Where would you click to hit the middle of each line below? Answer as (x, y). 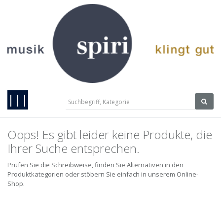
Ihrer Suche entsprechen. (74, 148)
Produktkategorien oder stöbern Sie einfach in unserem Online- (103, 174)
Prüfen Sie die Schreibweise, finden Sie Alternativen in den (95, 165)
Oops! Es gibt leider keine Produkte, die (110, 135)
